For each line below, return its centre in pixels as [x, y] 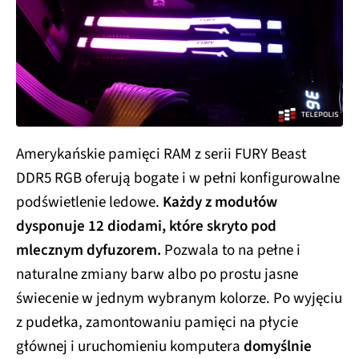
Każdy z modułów [220, 202]
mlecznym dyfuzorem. [89, 250]
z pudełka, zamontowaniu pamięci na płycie [157, 322]
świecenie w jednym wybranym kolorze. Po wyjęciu [179, 298]
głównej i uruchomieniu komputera [130, 346]
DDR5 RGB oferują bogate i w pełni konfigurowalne [178, 178]
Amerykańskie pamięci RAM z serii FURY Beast [161, 154]
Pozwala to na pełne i [231, 250]
